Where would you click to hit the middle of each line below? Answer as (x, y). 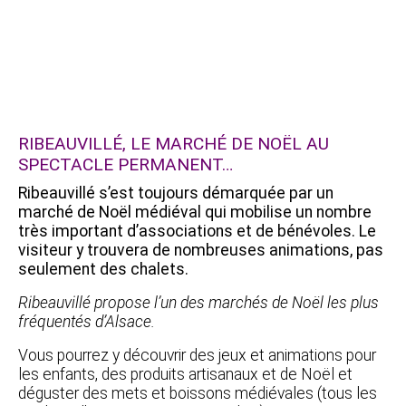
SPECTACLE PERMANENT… (126, 164)
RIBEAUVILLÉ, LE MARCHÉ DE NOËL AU (174, 143)
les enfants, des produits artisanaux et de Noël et (185, 374)
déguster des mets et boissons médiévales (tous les (198, 393)
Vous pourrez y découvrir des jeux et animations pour (197, 355)
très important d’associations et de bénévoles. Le (197, 231)
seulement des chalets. (103, 269)
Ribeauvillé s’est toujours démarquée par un (176, 193)
